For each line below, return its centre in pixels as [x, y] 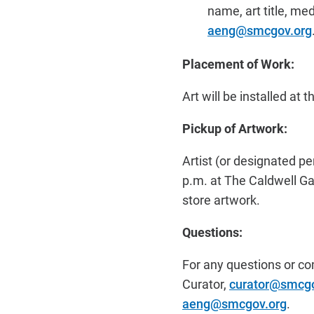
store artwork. [221, 200]
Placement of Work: [238, 64]
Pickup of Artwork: [235, 128]
